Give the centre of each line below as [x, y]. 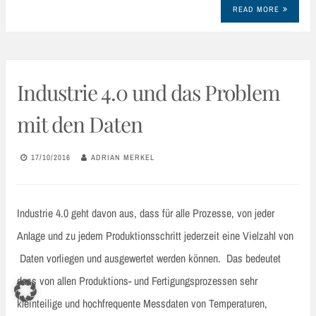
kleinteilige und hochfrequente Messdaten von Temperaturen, [142, 303]
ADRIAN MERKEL [123, 158]
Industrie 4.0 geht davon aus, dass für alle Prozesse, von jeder [146, 213]
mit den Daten [80, 124]
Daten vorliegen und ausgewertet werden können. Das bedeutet [149, 258]
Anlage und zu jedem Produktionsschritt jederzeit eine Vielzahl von [155, 235]
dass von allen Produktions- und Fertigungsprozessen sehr [137, 280]
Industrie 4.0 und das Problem [148, 92]
